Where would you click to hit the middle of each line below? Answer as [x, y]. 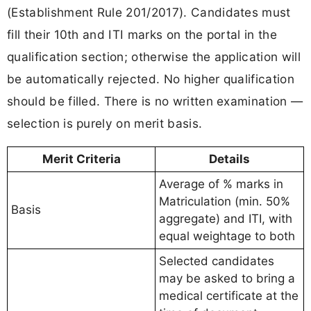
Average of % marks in [221, 184]
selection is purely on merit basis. [105, 123]
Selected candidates [217, 261]
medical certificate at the [229, 296]
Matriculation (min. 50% [225, 202]
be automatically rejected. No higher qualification [151, 78]
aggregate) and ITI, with [226, 219]
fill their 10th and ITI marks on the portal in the [142, 34]
